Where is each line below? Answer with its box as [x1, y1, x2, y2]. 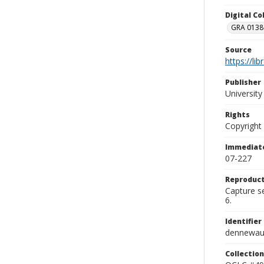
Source [225, 45, 252, 55]
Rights [225, 110, 250, 120]
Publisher [225, 77, 261, 87]
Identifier [225, 216, 262, 226]
